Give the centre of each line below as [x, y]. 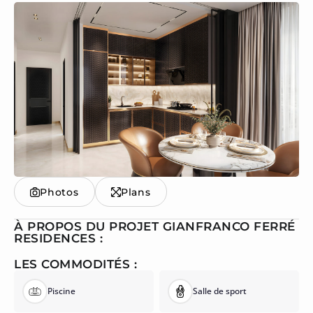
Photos [59, 192]
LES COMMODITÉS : [75, 264]
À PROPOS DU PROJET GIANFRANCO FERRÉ [155, 227]
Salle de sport [220, 291]
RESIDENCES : [58, 239]
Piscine [61, 291]
